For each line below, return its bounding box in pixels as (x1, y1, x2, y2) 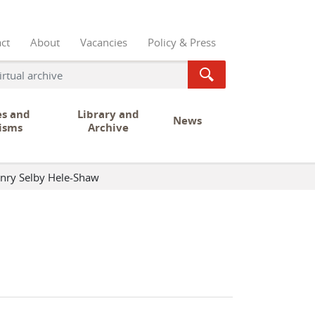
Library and (77, 107, 139, 122)
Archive (88, 120, 129, 135)
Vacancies (79, 34, 127, 49)
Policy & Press (147, 34, 216, 49)
